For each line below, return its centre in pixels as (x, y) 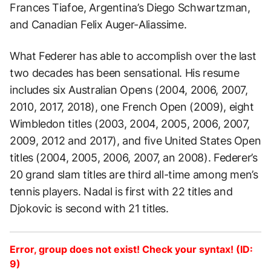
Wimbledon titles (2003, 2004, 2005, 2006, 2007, (130, 123)
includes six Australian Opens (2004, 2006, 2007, (129, 90)
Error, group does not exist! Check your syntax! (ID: (131, 249)
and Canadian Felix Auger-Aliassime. (98, 24)
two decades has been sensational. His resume (125, 73)
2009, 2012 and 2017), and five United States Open (135, 140)
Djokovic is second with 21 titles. (89, 208)
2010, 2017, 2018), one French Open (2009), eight (132, 106)
